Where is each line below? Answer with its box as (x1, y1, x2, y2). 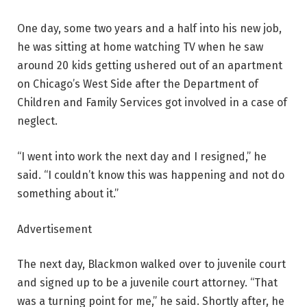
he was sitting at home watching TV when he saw (17, 40, 263, 54)
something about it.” (17, 187, 119, 200)
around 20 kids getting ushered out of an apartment (17, 59, 282, 73)
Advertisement (17, 222, 92, 236)
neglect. (17, 114, 58, 128)
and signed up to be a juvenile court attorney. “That (17, 276, 278, 290)
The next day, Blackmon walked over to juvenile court (17, 258, 286, 271)
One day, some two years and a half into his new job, (17, 22, 282, 36)
